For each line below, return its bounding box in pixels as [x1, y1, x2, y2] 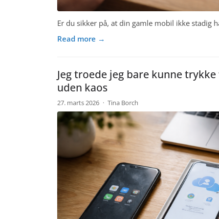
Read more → [57, 34, 105, 44]
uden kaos [57, 81, 108, 95]
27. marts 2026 [57, 98, 101, 108]
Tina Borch [107, 98, 138, 108]
